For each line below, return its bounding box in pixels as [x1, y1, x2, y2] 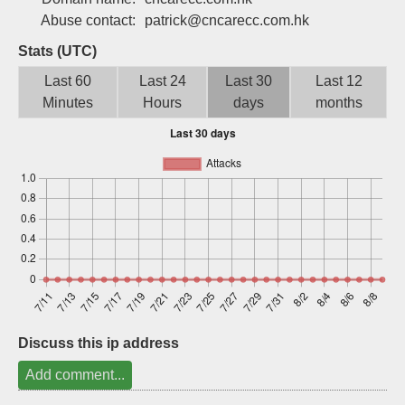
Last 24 [138, 73, 186, 89]
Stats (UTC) [18, 43, 97, 59]
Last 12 [315, 73, 363, 89]
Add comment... [25, 367, 125, 382]
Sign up [272, 12, 325, 27]
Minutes [42, 95, 93, 110]
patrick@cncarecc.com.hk [145, 13, 309, 28]
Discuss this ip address [18, 335, 179, 351]
